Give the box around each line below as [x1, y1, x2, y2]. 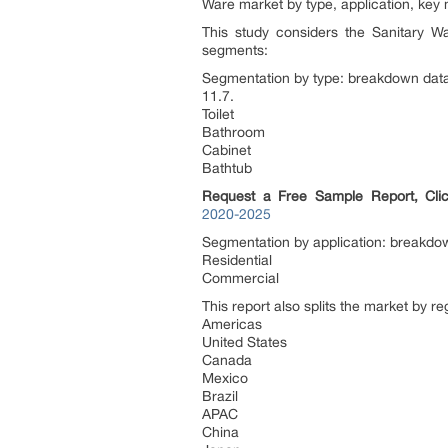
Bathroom [202, 124, 265, 140]
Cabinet [202, 142, 251, 158]
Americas [202, 316, 262, 332]
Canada [202, 352, 252, 368]
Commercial [202, 270, 279, 286]
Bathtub [202, 160, 252, 176]
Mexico [202, 370, 248, 386]
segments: [202, 42, 268, 58]
